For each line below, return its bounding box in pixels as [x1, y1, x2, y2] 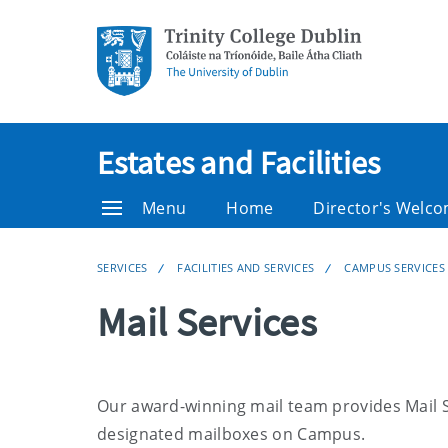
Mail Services [97, 297, 317, 347]
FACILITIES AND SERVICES [177, 260, 315, 275]
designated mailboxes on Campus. [97, 423, 366, 445]
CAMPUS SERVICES [344, 260, 445, 275]
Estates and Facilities [97, 143, 381, 183]
